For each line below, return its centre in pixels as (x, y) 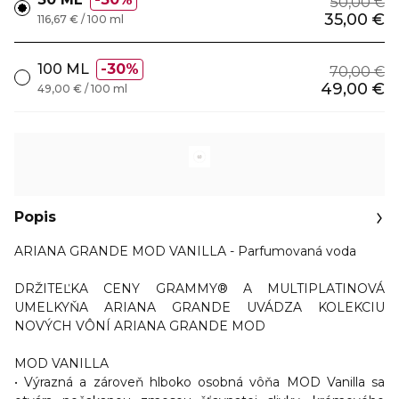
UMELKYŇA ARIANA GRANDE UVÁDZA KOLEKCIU (199, 307)
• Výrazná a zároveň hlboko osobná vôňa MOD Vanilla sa (199, 382)
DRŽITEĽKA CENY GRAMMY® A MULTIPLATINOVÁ (199, 289)
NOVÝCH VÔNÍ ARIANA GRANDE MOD (140, 326)
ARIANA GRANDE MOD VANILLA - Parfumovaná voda (185, 251)
